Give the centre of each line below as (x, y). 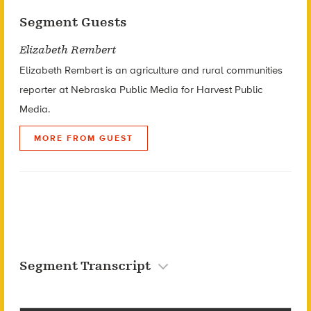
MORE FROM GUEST (83, 138)
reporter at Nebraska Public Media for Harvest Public (141, 89)
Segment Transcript (86, 266)
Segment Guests (73, 22)
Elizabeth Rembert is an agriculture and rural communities (151, 70)
